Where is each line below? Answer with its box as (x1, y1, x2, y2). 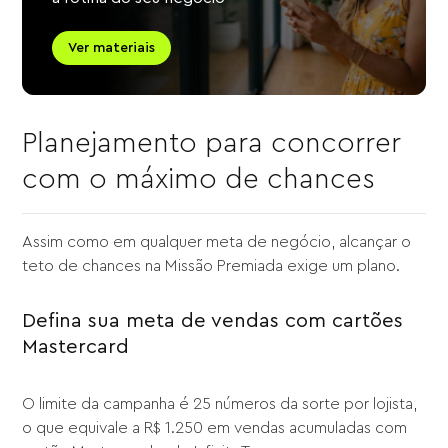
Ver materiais (68, 41, 156, 56)
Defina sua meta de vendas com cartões (22, 311, 404, 332)
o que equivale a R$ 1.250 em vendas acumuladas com (22, 420, 408, 437)
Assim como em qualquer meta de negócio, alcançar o (22, 234, 412, 251)
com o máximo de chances (22, 165, 376, 194)
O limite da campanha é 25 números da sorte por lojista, (22, 396, 418, 413)
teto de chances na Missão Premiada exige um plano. (22, 258, 401, 275)
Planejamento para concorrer (22, 129, 402, 158)
